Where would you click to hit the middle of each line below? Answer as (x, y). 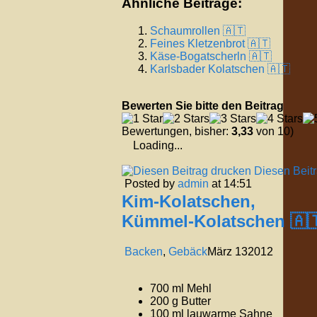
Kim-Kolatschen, (189, 201)
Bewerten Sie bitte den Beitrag (203, 105)
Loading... (158, 145)
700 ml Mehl (181, 288)
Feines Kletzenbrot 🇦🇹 (210, 43)
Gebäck (188, 251)
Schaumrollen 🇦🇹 (198, 30)
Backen (144, 251)
